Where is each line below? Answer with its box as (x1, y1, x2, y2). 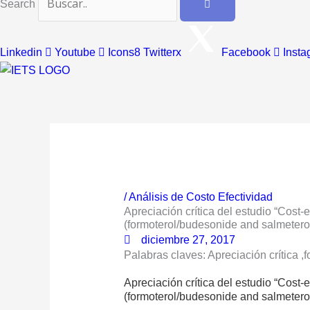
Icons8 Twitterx (108, 46, 181, 58)
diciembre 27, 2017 (140, 234, 235, 246)
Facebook (221, 46, 271, 58)
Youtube (55, 46, 95, 58)
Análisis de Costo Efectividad (128, 191, 273, 203)
